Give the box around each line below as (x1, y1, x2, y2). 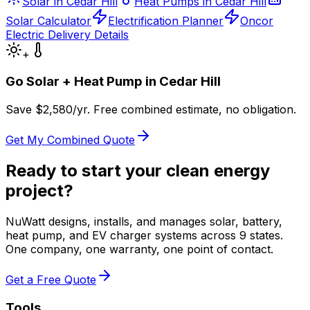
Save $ (6, 102, 43, 117)
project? (6, 181, 73, 201)
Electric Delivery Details (6, 27, 129, 42)
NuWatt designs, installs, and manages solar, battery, (6, 215, 282, 228)
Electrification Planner (108, 13, 224, 28)
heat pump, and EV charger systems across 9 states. (6, 228, 283, 242)
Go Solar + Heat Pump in (6, 73, 159, 90)
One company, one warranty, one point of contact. (6, 242, 273, 256)
